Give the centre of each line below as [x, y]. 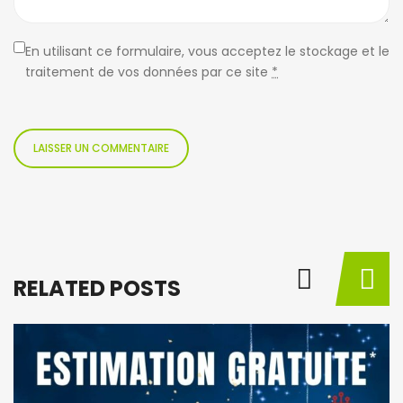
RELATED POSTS [97, 288]
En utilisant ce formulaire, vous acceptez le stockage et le [207, 51]
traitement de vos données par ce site [148, 72]
